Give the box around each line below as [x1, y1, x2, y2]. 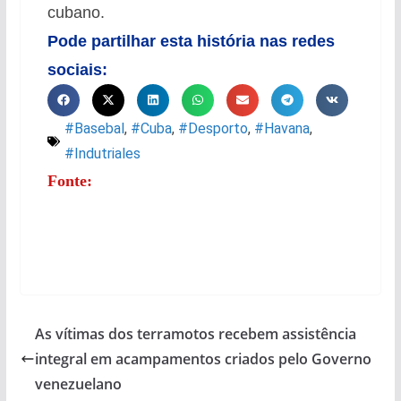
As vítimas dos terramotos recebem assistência [34, 323, 356, 344]
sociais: [47, 60, 107, 79]
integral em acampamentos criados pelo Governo [34, 348, 371, 369]
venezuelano [34, 373, 122, 394]
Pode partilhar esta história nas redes [47, 31, 335, 50]
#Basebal [64, 119, 124, 137]
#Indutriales [64, 144, 141, 162]
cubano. [47, 3, 105, 21]
